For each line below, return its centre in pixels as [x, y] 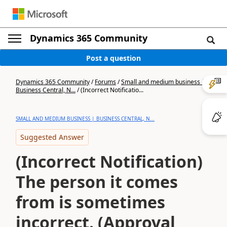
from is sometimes [90, 202]
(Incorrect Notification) [109, 161]
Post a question [113, 58]
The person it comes [97, 182]
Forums [105, 82]
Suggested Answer [52, 137]
